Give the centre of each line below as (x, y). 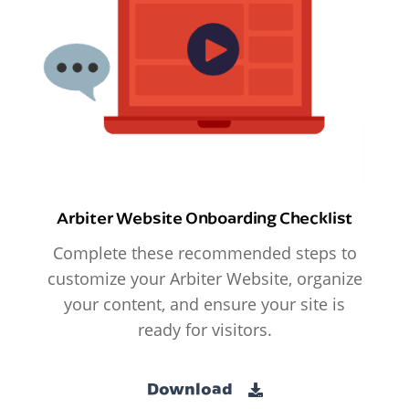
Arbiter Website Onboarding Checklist (204, 218)
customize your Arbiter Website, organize (204, 279)
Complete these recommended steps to (204, 253)
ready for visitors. (204, 330)
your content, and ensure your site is (204, 304)
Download (191, 388)
